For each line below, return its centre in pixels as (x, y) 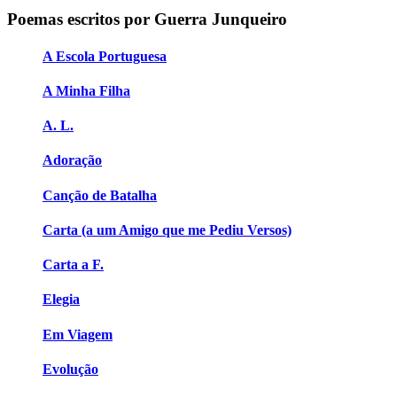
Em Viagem (78, 334)
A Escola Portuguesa (105, 56)
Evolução (70, 369)
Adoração (72, 160)
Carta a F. (73, 265)
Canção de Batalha (100, 195)
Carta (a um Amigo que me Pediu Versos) (167, 230)
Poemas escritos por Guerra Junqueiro (147, 19)
